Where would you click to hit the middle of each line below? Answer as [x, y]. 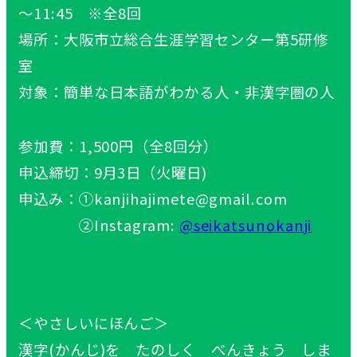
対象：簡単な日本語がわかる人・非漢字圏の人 [177, 91]
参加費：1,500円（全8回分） [118, 145]
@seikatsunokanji [245, 224]
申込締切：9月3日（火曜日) [113, 172]
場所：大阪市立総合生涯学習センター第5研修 [174, 39]
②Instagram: [99, 224]
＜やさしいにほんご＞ [94, 322]
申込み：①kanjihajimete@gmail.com [153, 198]
